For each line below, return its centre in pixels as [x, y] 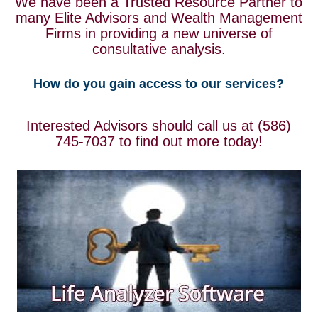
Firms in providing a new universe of [159, 33]
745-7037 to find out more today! [159, 141]
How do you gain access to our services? [159, 83]
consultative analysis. [159, 49]
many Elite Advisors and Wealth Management [159, 17]
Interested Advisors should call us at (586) [159, 125]
